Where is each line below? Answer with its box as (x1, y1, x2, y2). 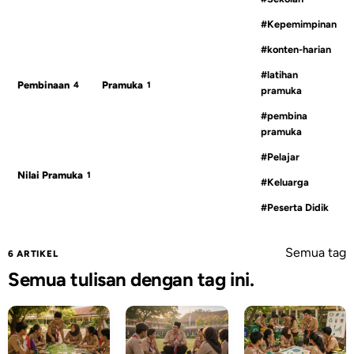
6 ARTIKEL (8, 247, 58, 259)
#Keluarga (261, 175, 309, 188)
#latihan (261, 68, 298, 81)
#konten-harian (261, 43, 331, 55)
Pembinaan (17, 78, 70, 91)
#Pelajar (261, 150, 299, 163)
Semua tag (285, 244, 346, 260)
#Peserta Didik (261, 201, 329, 213)
